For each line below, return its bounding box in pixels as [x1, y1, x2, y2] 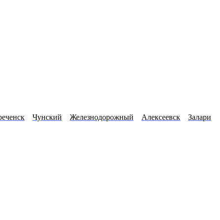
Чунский [32, 113, 62, 122]
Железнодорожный [70, 113, 134, 122]
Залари [188, 113, 211, 122]
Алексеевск [141, 113, 180, 122]
